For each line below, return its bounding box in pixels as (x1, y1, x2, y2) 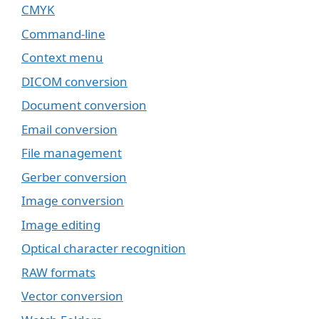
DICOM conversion (21, 73, 127, 90)
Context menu (21, 49, 103, 66)
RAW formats (21, 263, 95, 281)
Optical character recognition (21, 240, 186, 257)
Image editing (21, 216, 100, 233)
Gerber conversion (21, 168, 127, 185)
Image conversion (21, 192, 124, 209)
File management (21, 145, 122, 162)
